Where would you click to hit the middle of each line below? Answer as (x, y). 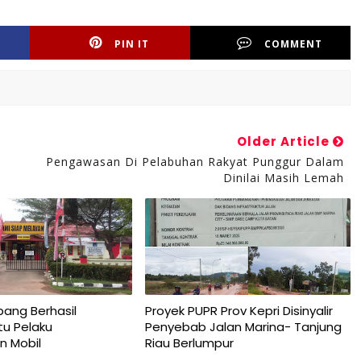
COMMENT (294, 44)
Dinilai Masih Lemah (283, 178)
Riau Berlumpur (189, 343)
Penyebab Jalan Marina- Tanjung (243, 327)
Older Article (284, 141)
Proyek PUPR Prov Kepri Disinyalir (239, 311)
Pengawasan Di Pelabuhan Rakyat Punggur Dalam (195, 162)
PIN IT (132, 44)
